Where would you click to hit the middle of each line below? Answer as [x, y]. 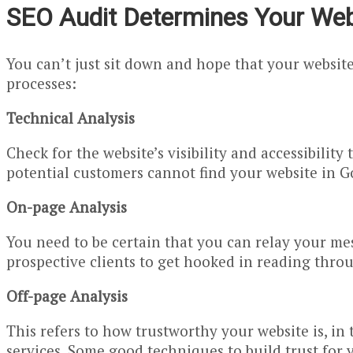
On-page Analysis [67, 206]
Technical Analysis [71, 117]
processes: [41, 83]
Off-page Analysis [67, 295]
